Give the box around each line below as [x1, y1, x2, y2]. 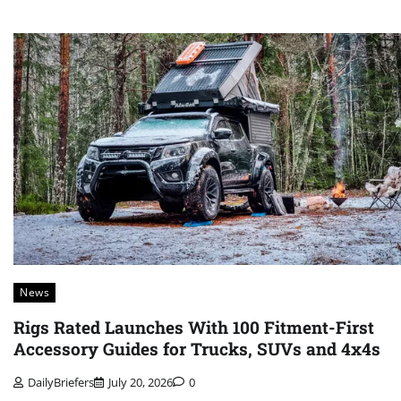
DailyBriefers [28, 373, 94, 390]
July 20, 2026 [108, 373, 173, 390]
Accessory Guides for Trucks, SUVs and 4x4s [13, 337, 380, 361]
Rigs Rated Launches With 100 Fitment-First [13, 316, 374, 339]
